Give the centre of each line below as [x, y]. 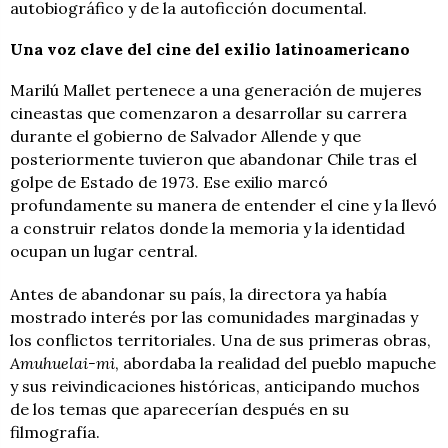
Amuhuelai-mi [62, 363]
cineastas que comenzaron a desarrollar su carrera [208, 113]
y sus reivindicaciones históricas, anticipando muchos [215, 386]
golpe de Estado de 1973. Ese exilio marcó [169, 182]
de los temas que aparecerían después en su [179, 409]
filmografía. [55, 432]
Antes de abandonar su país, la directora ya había [198, 294]
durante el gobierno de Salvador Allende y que [185, 136]
